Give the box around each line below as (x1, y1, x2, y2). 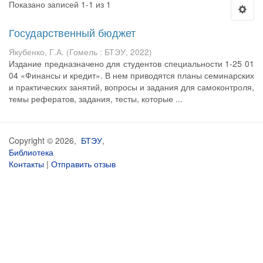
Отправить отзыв (51, 158, 116, 170)
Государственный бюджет (9, 25, 136, 40)
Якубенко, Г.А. (9, 46, 64, 58)
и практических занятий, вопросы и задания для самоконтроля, (9, 81, 254, 93)
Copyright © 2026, (9, 134, 81, 146)
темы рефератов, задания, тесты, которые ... (9, 93, 183, 104)
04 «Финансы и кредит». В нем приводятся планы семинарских (9, 69, 254, 81)
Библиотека (9, 146, 53, 158)
